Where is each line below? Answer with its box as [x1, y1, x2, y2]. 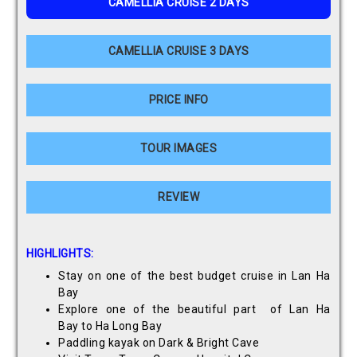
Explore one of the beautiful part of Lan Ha [58, 303, 331, 316]
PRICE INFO [148, 93, 209, 107]
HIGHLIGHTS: [26, 247, 97, 261]
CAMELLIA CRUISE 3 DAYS [108, 45, 249, 58]
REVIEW [158, 190, 199, 204]
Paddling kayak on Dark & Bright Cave [58, 336, 262, 350]
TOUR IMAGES [139, 142, 218, 155]
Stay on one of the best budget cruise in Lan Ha [58, 269, 331, 283]
